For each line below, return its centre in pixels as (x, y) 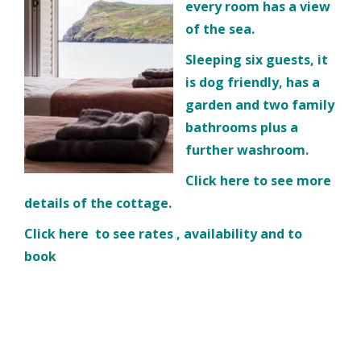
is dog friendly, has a (253, 82)
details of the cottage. (100, 203)
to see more (290, 180)
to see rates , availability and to (195, 233)
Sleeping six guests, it (257, 59)
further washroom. (250, 149)
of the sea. (222, 29)
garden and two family (260, 104)
